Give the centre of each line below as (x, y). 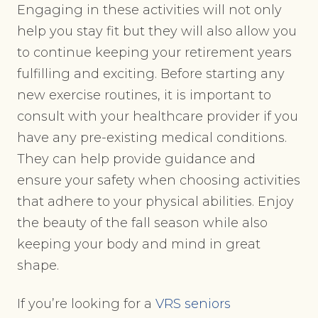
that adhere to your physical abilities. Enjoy (155, 202)
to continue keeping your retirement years (154, 53)
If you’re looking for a (86, 304)
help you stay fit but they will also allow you (157, 32)
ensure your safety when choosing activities (159, 181)
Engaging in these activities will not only (149, 10)
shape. (40, 266)
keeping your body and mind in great (139, 245)
